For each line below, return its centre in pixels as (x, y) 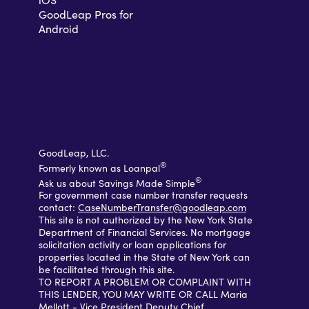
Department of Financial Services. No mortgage (144, 233)
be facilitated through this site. (107, 270)
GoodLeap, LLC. (74, 153)
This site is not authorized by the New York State (146, 220)
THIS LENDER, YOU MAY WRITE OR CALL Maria (143, 295)
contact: (58, 208)
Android (59, 29)
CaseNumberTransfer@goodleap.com (162, 208)
